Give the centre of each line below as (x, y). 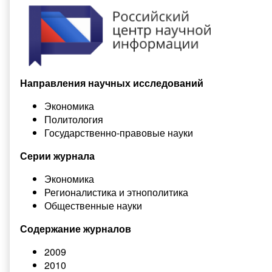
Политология (74, 120)
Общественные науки (93, 206)
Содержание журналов (76, 229)
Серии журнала (57, 156)
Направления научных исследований (112, 83)
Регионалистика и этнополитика (116, 192)
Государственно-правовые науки (119, 133)
